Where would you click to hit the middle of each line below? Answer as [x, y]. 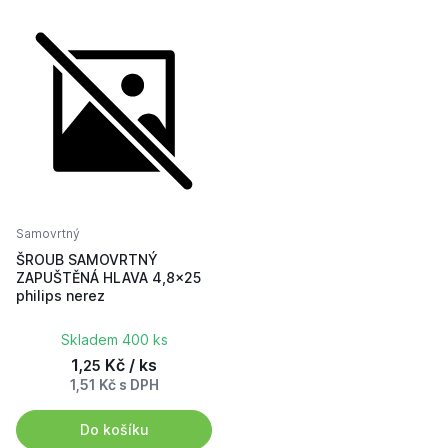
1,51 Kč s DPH [114, 384]
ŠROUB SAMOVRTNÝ [87, 259]
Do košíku [114, 429]
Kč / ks [129, 365]
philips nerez [60, 295]
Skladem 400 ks [114, 339]
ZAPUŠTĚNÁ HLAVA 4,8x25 [108, 277]
